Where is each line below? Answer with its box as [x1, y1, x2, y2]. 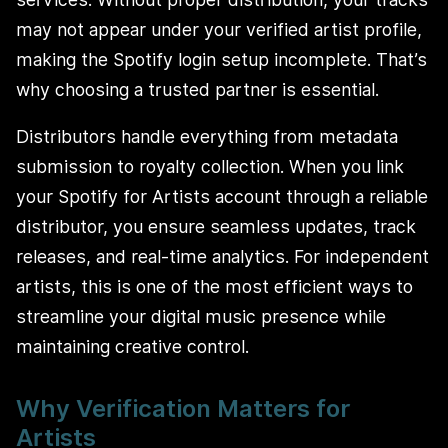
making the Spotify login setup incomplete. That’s [16, 48, 427, 70]
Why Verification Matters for [16, 394, 350, 424]
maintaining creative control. [16, 336, 249, 358]
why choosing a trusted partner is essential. [16, 78, 379, 100]
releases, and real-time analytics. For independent [16, 246, 429, 268]
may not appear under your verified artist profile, [16, 18, 422, 40]
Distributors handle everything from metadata [16, 126, 398, 148]
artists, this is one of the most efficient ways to [16, 276, 413, 298]
